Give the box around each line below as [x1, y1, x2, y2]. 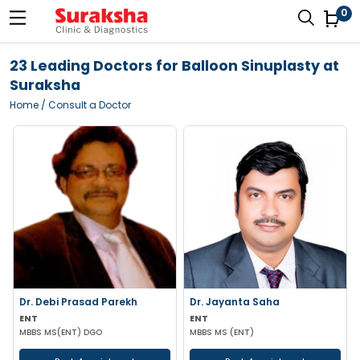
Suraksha [10, 76, 80, 95]
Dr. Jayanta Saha [190, 295, 280, 309]
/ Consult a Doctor [39, 98, 131, 112]
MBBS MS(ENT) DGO [19, 326, 102, 338]
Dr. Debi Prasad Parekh [19, 295, 137, 309]
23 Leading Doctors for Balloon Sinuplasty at [10, 56, 339, 76]
